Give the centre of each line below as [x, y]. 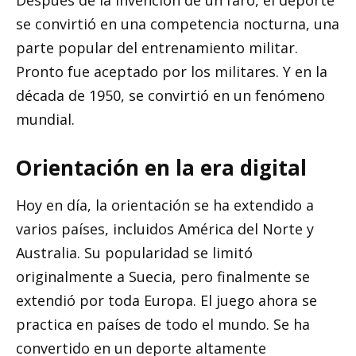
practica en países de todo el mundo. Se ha [163, 324]
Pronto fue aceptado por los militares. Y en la [172, 72]
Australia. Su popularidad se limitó [134, 252]
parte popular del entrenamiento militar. [157, 48]
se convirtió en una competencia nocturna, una [178, 24]
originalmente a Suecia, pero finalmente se [163, 276]
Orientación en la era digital [161, 167]
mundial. [45, 120]
